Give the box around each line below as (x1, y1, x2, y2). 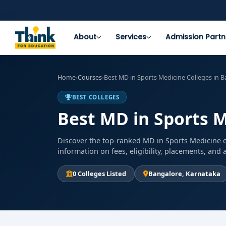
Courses (78, 73, 102, 82)
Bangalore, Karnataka (148, 169, 220, 178)
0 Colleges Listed (73, 169, 126, 178)
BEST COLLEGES (72, 93, 120, 101)
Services (115, 32, 146, 42)
